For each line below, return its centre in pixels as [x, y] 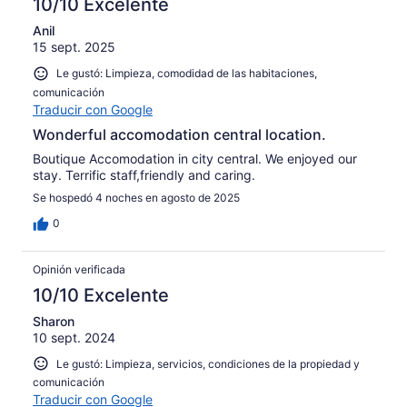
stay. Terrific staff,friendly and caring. [144, 174]
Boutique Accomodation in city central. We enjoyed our [195, 158]
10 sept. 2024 [74, 337]
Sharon [54, 321]
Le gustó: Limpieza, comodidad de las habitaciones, [187, 74]
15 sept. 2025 [74, 47]
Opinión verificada [79, 269]
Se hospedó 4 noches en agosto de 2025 [136, 197]
